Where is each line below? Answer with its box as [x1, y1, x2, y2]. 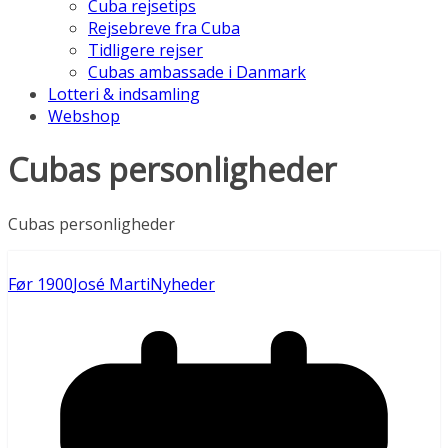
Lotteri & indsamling [48, 83, 200, 105]
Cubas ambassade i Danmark [88, 61, 306, 83]
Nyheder [150, 272, 215, 295]
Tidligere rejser [88, 39, 203, 61]
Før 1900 [8, 272, 73, 295]
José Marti [73, 272, 150, 295]
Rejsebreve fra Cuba [88, 17, 240, 39]
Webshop [48, 105, 120, 127]
